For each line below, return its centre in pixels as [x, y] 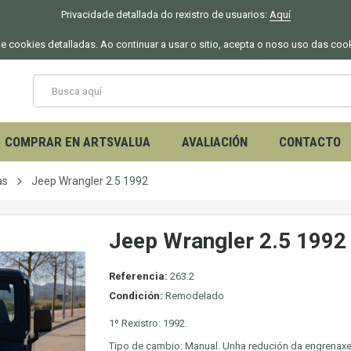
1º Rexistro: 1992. [148, 323]
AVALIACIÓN [215, 142]
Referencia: [138, 276]
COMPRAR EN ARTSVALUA [78, 142]
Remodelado [195, 296]
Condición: [136, 296]
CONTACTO [310, 142]
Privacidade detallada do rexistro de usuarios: [165, 14]
